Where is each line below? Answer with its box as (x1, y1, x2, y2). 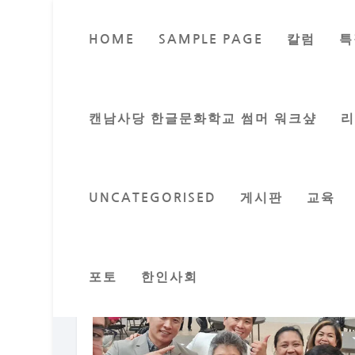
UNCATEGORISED (89, 192, 217, 204)
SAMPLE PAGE (158, 33, 264, 45)
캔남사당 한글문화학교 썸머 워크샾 (89, 113, 318, 124)
